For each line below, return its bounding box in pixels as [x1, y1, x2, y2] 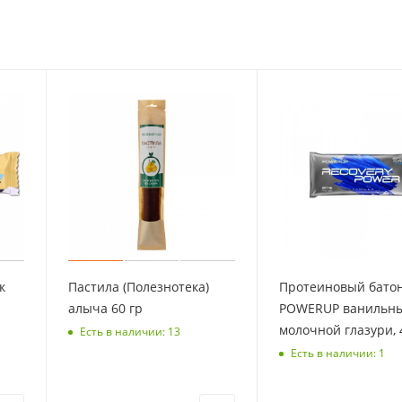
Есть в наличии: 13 [80, 323, 180, 339]
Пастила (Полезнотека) [68, 278, 209, 296]
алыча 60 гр [68, 300, 143, 318]
